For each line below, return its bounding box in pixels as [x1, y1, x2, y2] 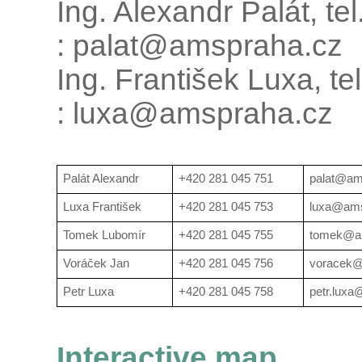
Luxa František [63, 200, 141, 213]
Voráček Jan [63, 256, 129, 270]
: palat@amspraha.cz [57, 29, 343, 62]
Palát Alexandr [63, 171, 139, 185]
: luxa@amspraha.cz [57, 97, 333, 130]
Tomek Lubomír [63, 228, 145, 242]
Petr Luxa [63, 284, 114, 298]
